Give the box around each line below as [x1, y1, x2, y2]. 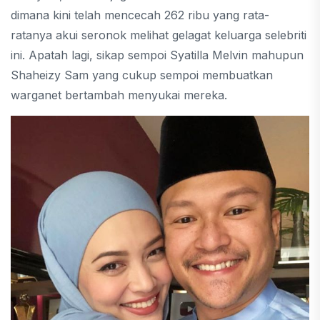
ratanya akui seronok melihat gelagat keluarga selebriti [11, 27, 306, 42]
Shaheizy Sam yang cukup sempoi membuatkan [11, 67, 273, 82]
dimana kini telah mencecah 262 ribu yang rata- [11, 7, 269, 22]
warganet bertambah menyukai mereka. [11, 87, 227, 102]
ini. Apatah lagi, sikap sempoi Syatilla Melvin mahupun [11, 47, 304, 62]
